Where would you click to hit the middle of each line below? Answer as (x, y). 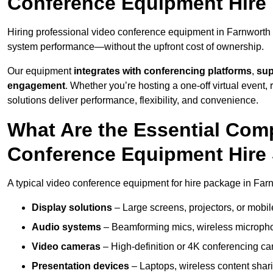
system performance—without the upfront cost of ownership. (136, 47)
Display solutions (72, 208)
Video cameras (66, 247)
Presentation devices (80, 266)
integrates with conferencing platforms (163, 71)
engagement (36, 86)
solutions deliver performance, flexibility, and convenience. (133, 101)
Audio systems (66, 227)
